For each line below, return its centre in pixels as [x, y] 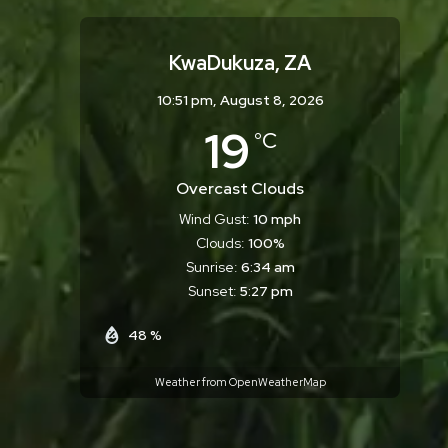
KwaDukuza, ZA [240, 63]
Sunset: [212, 290]
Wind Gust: [215, 218]
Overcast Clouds [240, 188]
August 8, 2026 [271, 100]
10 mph [277, 218]
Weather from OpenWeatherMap [240, 382]
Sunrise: [211, 266]
